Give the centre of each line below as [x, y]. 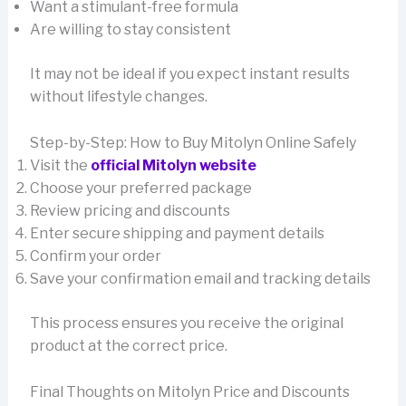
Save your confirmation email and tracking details [200, 279]
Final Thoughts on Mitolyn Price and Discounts [189, 391]
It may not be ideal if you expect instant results [189, 74]
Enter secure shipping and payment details [177, 234]
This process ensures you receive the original [186, 324]
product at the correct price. [128, 346]
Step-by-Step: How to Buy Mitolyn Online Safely [193, 143]
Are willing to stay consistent [130, 30]
